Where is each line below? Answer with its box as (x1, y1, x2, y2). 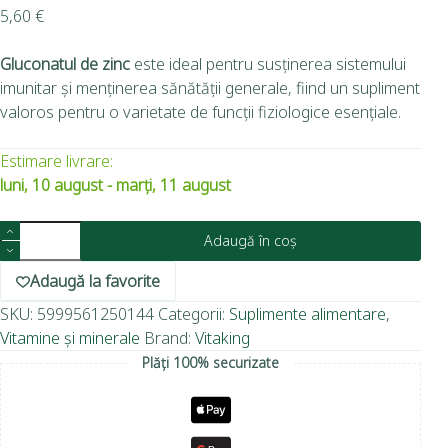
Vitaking (195, 327, 250, 350)
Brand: (144, 327, 195, 350)
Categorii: (158, 303, 229, 326)
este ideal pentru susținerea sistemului (130, 53, 406, 76)
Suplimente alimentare (229, 303, 386, 326)
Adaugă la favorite (30, 270, 160, 293)
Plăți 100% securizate (142, 353, 280, 373)
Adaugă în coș (204, 231, 298, 251)
